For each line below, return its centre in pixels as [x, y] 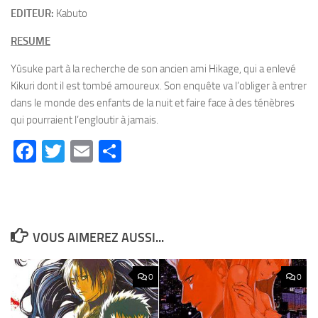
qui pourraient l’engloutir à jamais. [84, 120]
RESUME [31, 42]
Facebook [82, 152]
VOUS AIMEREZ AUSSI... [98, 238]
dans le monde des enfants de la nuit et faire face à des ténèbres [153, 103]
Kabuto [71, 14]
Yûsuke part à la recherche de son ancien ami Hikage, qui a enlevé [153, 69]
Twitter [99, 152]
